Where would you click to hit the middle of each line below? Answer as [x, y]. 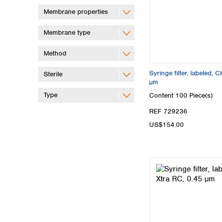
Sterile [53, 74]
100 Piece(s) [194, 96]
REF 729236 [168, 111]
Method [55, 54]
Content [162, 96]
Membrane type [67, 33]
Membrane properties [76, 12]
